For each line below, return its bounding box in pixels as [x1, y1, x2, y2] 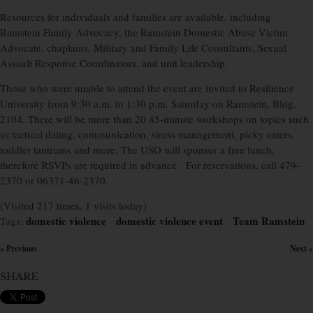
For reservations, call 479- [186, 158, 300, 173]
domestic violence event [116, 213, 223, 229]
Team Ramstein [233, 213, 305, 229]
